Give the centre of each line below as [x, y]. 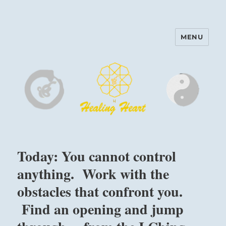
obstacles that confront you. [100, 192]
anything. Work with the [93, 174]
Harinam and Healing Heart [101, 44]
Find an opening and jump [101, 209]
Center [38, 58]
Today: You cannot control [97, 156]
